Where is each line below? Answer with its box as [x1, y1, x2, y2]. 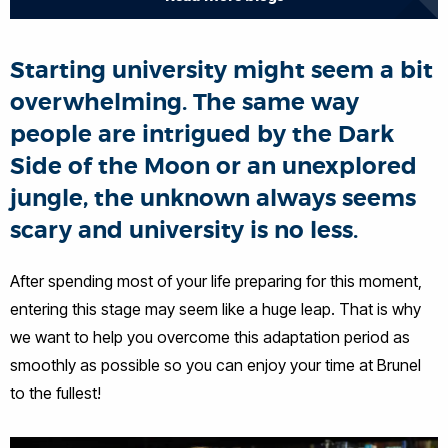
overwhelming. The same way [10, 88, 359, 117]
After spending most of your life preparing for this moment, [10, 271, 422, 291]
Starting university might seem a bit [10, 56, 433, 85]
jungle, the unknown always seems [10, 184, 416, 213]
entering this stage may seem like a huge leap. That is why [10, 299, 421, 319]
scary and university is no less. [10, 216, 358, 245]
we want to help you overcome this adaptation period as [10, 327, 410, 347]
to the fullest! [10, 383, 101, 403]
